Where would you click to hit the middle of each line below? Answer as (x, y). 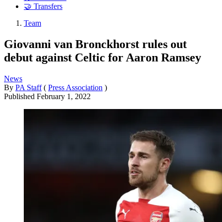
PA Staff (28, 87)
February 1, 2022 (64, 96)
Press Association (75, 87)
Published (20, 96)
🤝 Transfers (43, 6)
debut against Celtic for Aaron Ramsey (103, 57)
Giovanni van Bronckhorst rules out (95, 44)
